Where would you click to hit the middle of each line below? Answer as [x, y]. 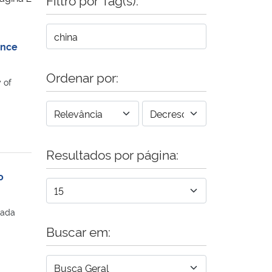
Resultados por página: [112, 154]
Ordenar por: [82, 76]
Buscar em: [78, 231]
